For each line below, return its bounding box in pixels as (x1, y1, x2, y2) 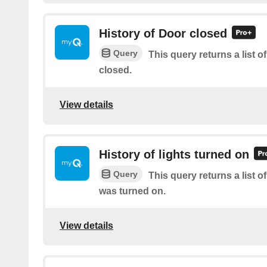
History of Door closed (99, 26, 227, 40)
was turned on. (99, 186, 166, 197)
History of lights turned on (99, 148, 249, 162)
